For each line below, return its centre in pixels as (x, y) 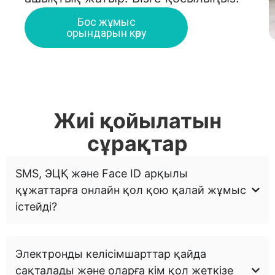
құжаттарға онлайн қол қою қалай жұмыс (131, 190)
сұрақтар (137, 143)
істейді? (36, 206)
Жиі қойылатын (137, 120)
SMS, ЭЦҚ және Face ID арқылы (102, 173)
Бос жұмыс (106, 21)
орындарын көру (106, 33)
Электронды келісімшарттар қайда (111, 254)
